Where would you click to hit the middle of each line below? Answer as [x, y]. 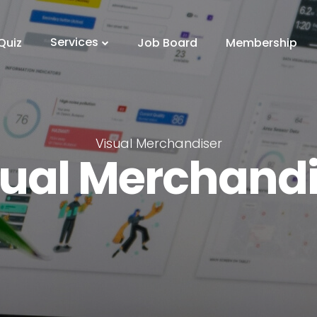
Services [74, 42]
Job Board [167, 42]
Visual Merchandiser [158, 143]
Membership [261, 42]
